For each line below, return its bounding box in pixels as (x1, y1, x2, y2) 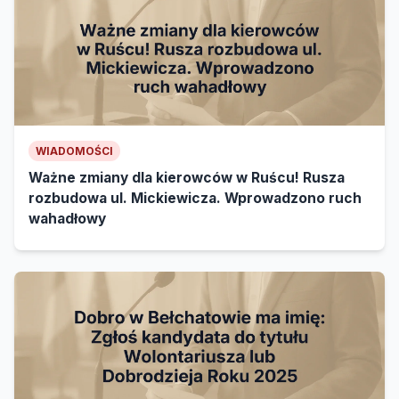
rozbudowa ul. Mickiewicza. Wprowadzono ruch (28, 190, 362, 208)
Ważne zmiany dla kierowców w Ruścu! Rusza (28, 169, 345, 187)
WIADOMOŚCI (36, 144, 113, 159)
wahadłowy (28, 210, 106, 228)
